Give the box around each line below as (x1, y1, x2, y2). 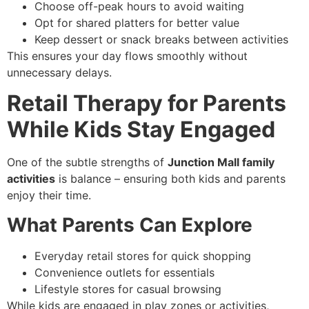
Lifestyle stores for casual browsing (34, 281, 221, 296)
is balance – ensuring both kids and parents (55, 172, 286, 186)
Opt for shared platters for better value (34, 15, 239, 30)
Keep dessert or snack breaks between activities (34, 32, 288, 46)
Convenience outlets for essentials (34, 265, 215, 279)
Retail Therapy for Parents (7, 90, 286, 117)
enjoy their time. (7, 188, 91, 203)
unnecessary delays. (7, 65, 112, 79)
